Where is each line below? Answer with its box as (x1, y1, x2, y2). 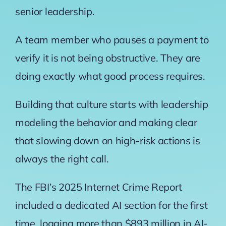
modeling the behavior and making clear (15, 116, 197, 129)
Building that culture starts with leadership (15, 98, 208, 111)
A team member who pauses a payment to (15, 33, 209, 46)
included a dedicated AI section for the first (15, 199, 208, 212)
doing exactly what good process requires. (15, 70, 208, 83)
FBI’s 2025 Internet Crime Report (34, 181, 183, 194)
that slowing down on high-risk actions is (15, 134, 200, 147)
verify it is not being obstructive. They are (15, 51, 200, 65)
